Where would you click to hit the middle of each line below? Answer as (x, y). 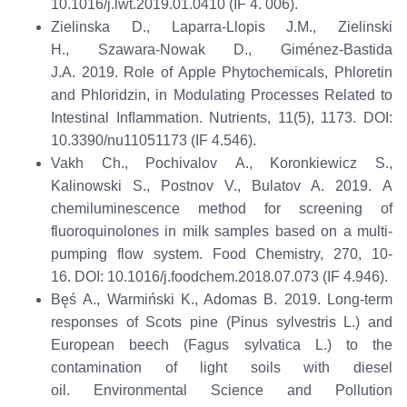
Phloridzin (114, 95)
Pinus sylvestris (283, 323)
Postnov (187, 186)
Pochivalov (182, 164)
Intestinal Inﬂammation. (130, 118)
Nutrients (238, 118)
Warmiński (140, 300)
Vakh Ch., (98, 164)
